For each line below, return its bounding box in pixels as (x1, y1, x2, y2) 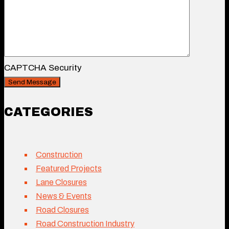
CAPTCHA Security (4, 62, 82, 73)
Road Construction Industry (36, 219, 134, 228)
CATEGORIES (4, 105, 93, 119)
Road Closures (36, 205, 89, 214)
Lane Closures (36, 177, 87, 187)
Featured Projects (36, 164, 102, 173)
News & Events (36, 191, 91, 200)
